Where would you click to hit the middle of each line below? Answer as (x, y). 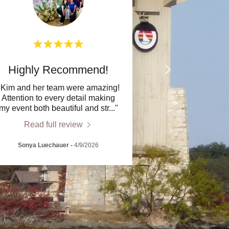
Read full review (53, 125)
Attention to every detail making (58, 98)
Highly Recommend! (58, 70)
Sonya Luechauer (43, 145)
